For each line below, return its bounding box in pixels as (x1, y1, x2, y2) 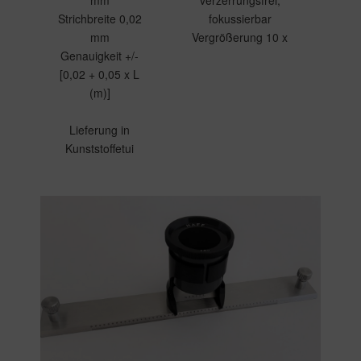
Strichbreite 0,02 (57, 10, 142, 27)
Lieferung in (69, 122, 130, 138)
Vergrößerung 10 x (192, 29, 288, 45)
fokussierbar (208, 10, 272, 27)
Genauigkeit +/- (60, 48, 139, 64)
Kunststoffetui (65, 140, 134, 156)
